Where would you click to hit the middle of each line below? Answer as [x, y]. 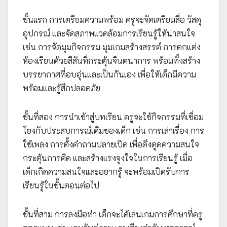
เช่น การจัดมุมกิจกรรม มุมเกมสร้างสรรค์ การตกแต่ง [112, 47]
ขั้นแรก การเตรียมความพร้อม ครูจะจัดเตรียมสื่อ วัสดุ [112, 20]
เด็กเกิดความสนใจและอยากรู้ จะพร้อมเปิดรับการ [106, 172]
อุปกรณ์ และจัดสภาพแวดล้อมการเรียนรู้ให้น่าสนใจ [109, 33]
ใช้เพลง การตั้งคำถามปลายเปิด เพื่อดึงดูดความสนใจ [111, 144]
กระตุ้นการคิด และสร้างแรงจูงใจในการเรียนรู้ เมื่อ [108, 158]
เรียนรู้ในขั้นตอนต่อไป [61, 185]
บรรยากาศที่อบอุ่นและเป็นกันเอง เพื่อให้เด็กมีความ [109, 74]
